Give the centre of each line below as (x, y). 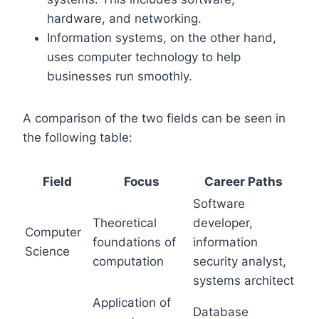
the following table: (78, 137)
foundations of (134, 242)
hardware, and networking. (124, 18)
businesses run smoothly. (120, 76)
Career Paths (244, 181)
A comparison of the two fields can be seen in (154, 118)
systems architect (244, 280)
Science (47, 251)
